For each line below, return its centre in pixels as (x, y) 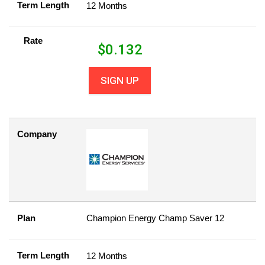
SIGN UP (120, 80)
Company (37, 134)
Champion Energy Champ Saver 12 (155, 218)
